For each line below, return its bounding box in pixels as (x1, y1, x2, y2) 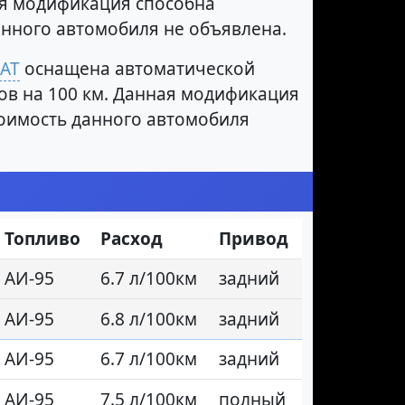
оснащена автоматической (20, 57, 255, 81)
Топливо (5, 227, 80, 251)
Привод (219, 227, 288, 251)
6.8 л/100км (100, 307, 197, 332)
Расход (100, 227, 163, 251)
